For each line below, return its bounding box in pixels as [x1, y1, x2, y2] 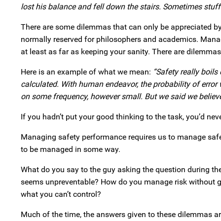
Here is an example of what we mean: [21, 67, 153, 76]
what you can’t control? [21, 189, 101, 199]
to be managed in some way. [21, 145, 120, 154]
